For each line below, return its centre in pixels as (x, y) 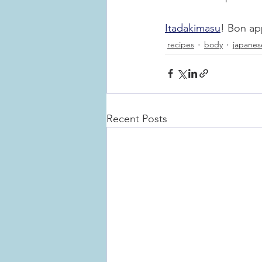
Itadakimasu (193, 28)
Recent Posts (137, 118)
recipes (181, 45)
